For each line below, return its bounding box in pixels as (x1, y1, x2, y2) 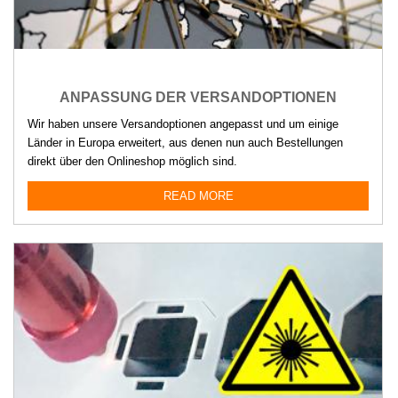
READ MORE (163, 188, 234, 203)
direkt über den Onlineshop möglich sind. (28, 154, 237, 168)
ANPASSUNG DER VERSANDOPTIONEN (60, 89, 337, 105)
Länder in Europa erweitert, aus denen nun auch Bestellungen (28, 135, 343, 149)
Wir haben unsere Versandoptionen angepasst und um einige (28, 116, 338, 131)
